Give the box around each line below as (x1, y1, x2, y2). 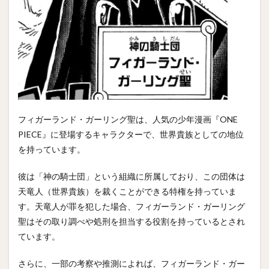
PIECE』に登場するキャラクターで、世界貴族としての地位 (18, 129, 244, 139)
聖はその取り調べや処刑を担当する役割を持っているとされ (18, 216, 245, 226)
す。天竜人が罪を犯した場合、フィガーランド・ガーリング (18, 201, 245, 211)
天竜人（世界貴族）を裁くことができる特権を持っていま (18, 186, 237, 196)
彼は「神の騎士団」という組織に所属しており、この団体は (18, 171, 245, 181)
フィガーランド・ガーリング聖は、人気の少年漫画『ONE (18, 114, 238, 124)
